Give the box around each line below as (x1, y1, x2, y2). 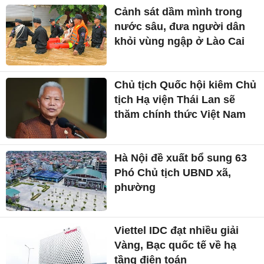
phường (114, 181, 156, 193)
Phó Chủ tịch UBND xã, (114, 166, 232, 179)
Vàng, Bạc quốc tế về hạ (114, 239, 237, 252)
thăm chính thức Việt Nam (114, 108, 246, 120)
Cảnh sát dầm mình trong (114, 6, 243, 18)
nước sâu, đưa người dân (114, 21, 246, 33)
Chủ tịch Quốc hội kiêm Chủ (114, 78, 257, 91)
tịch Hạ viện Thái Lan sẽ (114, 93, 236, 105)
